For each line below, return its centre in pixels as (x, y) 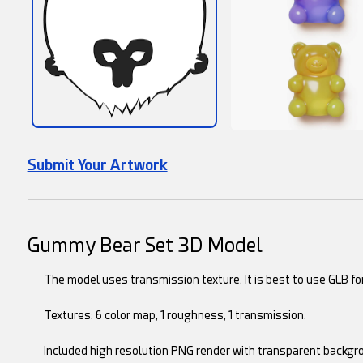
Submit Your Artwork (97, 165)
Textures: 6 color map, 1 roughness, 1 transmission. (175, 315)
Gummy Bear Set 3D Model (145, 246)
